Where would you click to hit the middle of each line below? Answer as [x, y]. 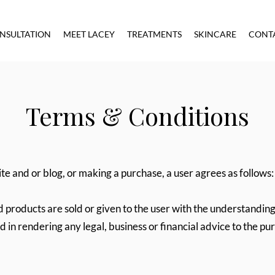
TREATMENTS [154, 34]
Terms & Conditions [137, 116]
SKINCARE [215, 34]
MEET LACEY [89, 34]
